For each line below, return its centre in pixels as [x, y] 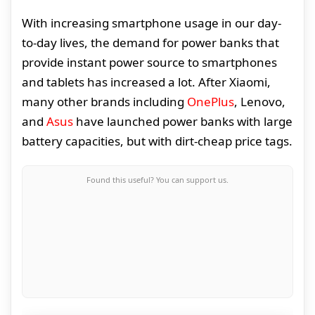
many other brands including [104, 102]
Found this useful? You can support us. [157, 180]
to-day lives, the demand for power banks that [150, 43]
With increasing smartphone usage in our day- [152, 23]
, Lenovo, [260, 102]
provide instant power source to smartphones [149, 63]
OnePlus [211, 102]
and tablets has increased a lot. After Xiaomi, [146, 82]
